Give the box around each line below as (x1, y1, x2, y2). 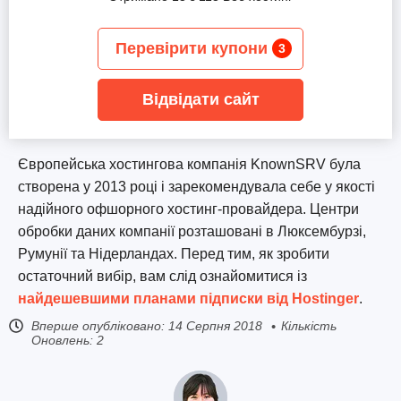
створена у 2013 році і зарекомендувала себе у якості (18, 179, 375, 194)
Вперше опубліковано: (31, 319, 165, 333)
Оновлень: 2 (31, 333, 104, 347)
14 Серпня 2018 (168, 319, 262, 333)
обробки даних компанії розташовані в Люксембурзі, (18, 224, 366, 239)
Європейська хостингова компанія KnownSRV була (18, 157, 361, 172)
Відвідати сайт (141, 90, 260, 108)
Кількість (281, 319, 337, 333)
